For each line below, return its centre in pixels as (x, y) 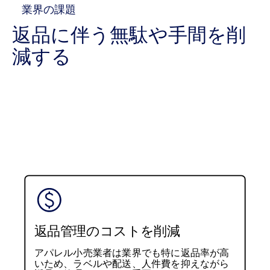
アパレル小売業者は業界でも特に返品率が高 (132, 253)
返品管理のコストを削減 (107, 231)
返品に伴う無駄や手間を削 (129, 35)
